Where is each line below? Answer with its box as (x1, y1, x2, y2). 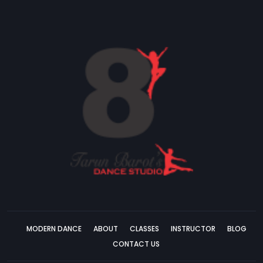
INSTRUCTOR (170, 224, 215, 234)
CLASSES (129, 224, 159, 234)
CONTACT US (113, 239, 160, 249)
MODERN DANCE (26, 224, 82, 234)
